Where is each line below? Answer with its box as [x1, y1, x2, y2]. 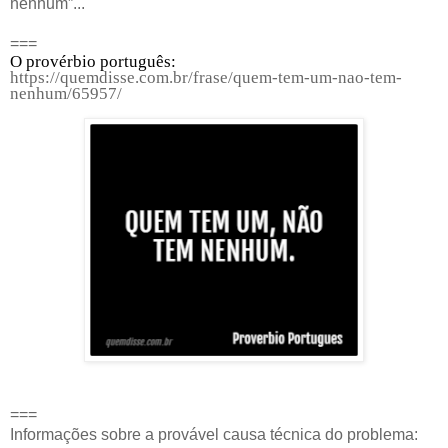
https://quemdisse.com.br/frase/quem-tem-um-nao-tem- [10, 67, 402, 87]
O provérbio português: [10, 51, 176, 71]
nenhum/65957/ [10, 83, 122, 103]
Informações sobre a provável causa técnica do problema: [10, 425, 418, 443]
